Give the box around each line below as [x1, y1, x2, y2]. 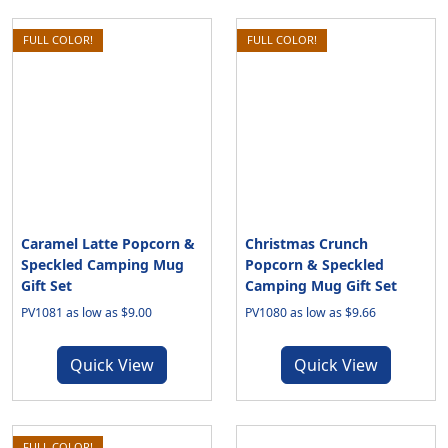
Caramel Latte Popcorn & [21, 234, 195, 253]
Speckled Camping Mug [21, 255, 184, 274]
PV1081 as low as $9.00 [21, 304, 152, 321]
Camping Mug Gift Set [245, 276, 397, 295]
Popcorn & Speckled [245, 255, 384, 274]
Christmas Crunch [245, 234, 368, 253]
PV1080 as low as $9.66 [245, 304, 376, 321]
